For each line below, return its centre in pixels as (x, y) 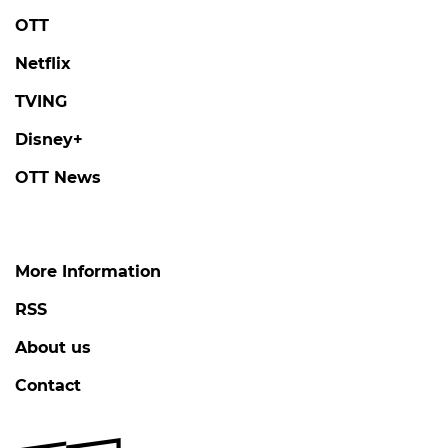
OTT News (58, 177)
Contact (48, 385)
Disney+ (49, 139)
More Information (88, 271)
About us (53, 347)
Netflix (43, 63)
